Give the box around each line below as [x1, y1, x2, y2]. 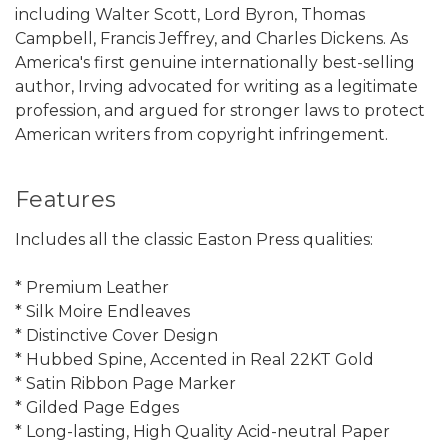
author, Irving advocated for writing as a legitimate [15, 77, 418, 97]
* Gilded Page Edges [15, 398, 179, 418]
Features [15, 186, 116, 214]
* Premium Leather [15, 278, 169, 298]
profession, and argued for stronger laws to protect [15, 101, 425, 121]
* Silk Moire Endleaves [15, 302, 190, 322]
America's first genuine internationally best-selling [15, 53, 415, 73]
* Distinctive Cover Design [15, 326, 218, 346]
